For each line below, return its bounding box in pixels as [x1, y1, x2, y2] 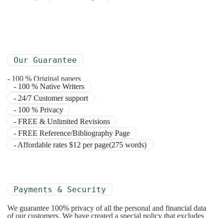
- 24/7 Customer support [14, 93, 88, 102]
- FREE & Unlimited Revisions [14, 117, 110, 126]
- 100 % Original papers [7, 74, 81, 83]
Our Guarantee [14, 55, 77, 65]
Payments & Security [14, 184, 106, 194]
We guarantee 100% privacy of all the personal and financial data [7, 203, 206, 212]
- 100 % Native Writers [14, 82, 84, 91]
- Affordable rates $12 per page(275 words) [14, 140, 146, 149]
